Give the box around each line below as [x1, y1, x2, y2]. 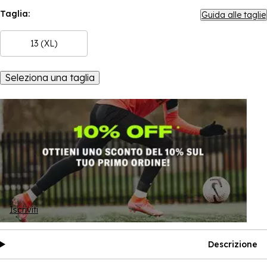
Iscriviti [10, 204, 38, 215]
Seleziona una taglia [5, 72, 95, 83]
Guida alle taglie [201, 10, 266, 20]
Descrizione [208, 239, 257, 250]
